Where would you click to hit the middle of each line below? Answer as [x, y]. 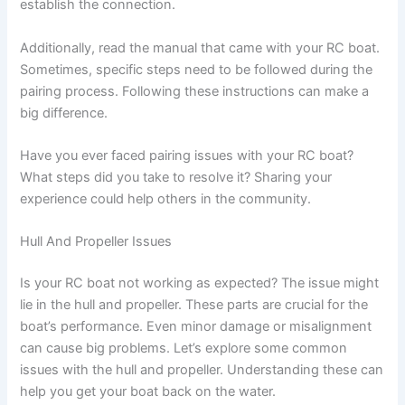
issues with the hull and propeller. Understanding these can [202, 370]
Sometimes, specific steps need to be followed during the [197, 69]
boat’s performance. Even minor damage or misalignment [196, 327]
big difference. [64, 113]
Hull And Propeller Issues [96, 242]
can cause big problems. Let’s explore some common [184, 348]
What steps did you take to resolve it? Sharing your [176, 178]
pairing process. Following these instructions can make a [195, 91]
